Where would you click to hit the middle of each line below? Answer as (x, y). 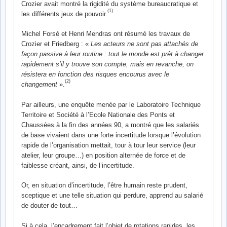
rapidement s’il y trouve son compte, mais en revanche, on (107, 64)
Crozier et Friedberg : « (56, 44)
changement (39, 84)
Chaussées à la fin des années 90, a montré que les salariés (110, 125)
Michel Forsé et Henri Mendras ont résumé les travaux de (106, 34)
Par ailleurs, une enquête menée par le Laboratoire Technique (111, 104)
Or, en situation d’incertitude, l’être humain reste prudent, (104, 185)
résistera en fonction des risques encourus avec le (95, 74)
